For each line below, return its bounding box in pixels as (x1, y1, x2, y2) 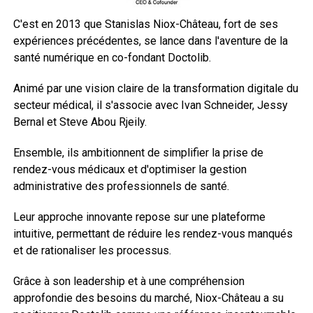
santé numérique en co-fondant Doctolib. (13, 50, 211, 64)
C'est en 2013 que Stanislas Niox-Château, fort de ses (13, 17, 278, 31)
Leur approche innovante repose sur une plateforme (13, 210, 265, 224)
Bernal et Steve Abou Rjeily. (13, 115, 147, 129)
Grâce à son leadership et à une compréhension (13, 274, 245, 288)
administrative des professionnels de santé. (13, 179, 229, 193)
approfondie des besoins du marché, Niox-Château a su (13, 291, 284, 305)
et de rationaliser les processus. (13, 243, 171, 257)
